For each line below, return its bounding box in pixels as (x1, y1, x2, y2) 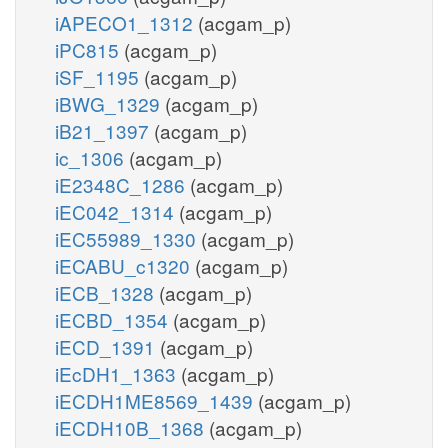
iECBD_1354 (55, 305, 173, 333)
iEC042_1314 (55, 197, 179, 225)
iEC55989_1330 (55, 224, 201, 252)
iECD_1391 (55, 332, 160, 360)
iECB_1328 (55, 278, 159, 306)
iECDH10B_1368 (55, 413, 209, 441)
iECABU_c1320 (55, 251, 195, 279)
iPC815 (55, 35, 124, 63)
